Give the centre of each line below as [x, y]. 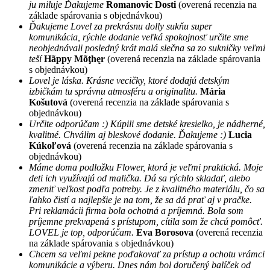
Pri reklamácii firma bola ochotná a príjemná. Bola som [136, 211]
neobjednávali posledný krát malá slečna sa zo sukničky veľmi [147, 48]
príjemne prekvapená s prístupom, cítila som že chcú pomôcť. [146, 222]
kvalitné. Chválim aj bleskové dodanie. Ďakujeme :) [127, 135]
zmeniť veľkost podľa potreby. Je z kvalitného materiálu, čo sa [147, 189]
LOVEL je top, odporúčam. [81, 233]
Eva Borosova [165, 233]
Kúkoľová [50, 146]
